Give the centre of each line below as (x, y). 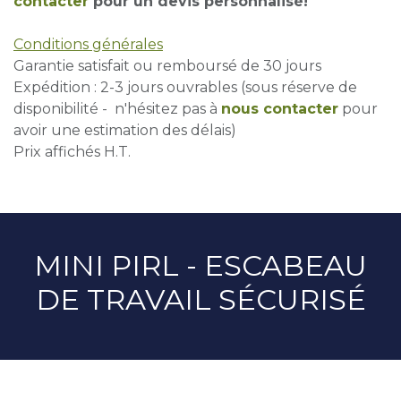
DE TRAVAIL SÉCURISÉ (200, 299)
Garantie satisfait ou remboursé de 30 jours (167, 65)
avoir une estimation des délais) (125, 130)
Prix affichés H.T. (72, 151)
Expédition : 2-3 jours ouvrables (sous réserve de (185, 87)
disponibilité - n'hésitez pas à (117, 108)
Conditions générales (88, 44)
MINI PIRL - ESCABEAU (200, 265)
